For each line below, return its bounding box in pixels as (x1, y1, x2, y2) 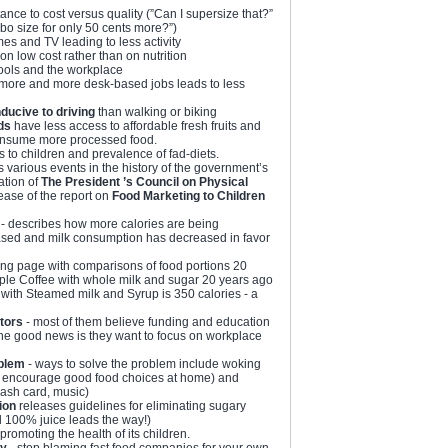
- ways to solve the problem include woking (25, 356, 261, 371)
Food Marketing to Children (112, 188, 265, 203)
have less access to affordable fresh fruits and (11, 118, 261, 133)
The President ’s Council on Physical (41, 174, 248, 189)
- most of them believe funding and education (23, 314, 270, 329)
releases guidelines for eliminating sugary (16, 398, 246, 413)
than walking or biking (95, 104, 217, 119)
